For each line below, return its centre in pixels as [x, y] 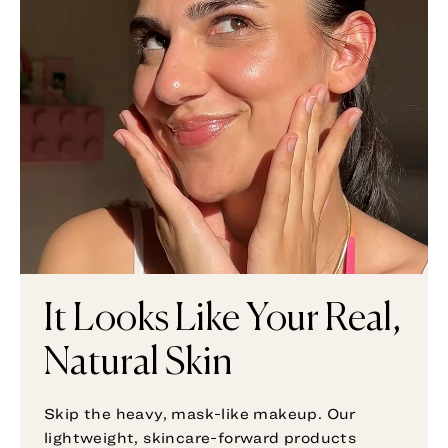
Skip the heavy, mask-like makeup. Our [200, 413]
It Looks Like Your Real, [222, 319]
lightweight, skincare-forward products [200, 437]
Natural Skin [138, 363]
